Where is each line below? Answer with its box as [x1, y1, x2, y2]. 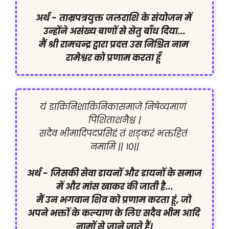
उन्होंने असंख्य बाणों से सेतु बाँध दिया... [43, 25, 186, 37]
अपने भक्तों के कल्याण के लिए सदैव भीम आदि [27, 207, 200, 220]
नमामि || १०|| [90, 141, 139, 153]
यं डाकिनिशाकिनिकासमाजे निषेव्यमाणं [40, 101, 187, 113]
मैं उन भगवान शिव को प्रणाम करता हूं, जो [36, 194, 191, 207]
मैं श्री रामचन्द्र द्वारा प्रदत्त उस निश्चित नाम [38, 38, 189, 51]
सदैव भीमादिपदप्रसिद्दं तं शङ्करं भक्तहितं [39, 127, 188, 140]
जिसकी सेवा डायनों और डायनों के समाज [51, 167, 202, 180]
